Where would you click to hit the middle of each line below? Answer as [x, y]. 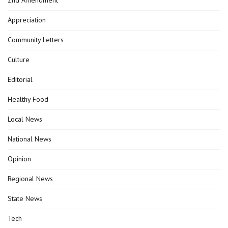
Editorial [20, 79]
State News [25, 198]
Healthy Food [28, 99]
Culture [19, 59]
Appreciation [27, 20]
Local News [25, 119]
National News [30, 139]
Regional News [30, 178]
